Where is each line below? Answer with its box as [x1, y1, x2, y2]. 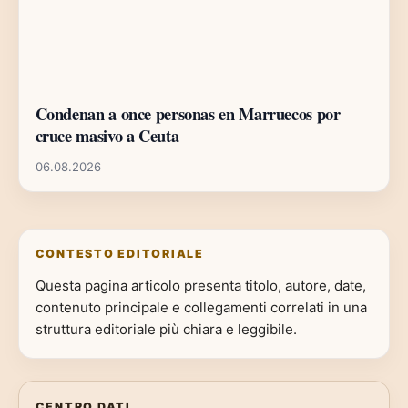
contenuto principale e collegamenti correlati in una [35, 298, 367, 316]
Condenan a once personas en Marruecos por [35, 101, 341, 127]
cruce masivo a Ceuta [35, 123, 179, 148]
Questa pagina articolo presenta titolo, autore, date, [35, 276, 366, 294]
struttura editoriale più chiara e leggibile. [35, 320, 297, 338]
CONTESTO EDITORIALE [35, 247, 204, 261]
